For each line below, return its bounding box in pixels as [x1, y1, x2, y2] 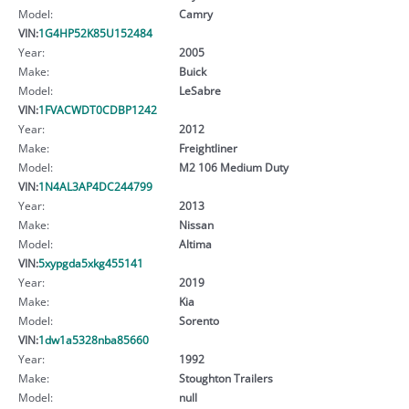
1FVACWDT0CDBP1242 [38, 101, 157, 117]
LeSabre [178, 82, 221, 98]
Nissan [178, 216, 214, 232]
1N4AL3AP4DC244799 [38, 178, 152, 194]
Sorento [178, 312, 219, 328]
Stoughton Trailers [178, 370, 273, 385]
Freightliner [178, 140, 237, 155]
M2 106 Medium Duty [178, 159, 288, 174]
